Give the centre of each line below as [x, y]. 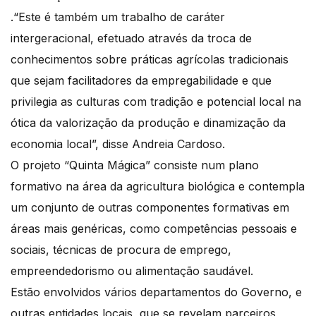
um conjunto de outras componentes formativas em [150, 208]
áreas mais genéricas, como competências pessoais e [154, 229]
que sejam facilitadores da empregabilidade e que [141, 81]
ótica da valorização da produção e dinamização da [148, 123]
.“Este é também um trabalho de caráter [118, 17]
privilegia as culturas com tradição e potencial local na [156, 102]
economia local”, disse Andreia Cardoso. [118, 144]
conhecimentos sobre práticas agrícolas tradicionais [150, 60]
